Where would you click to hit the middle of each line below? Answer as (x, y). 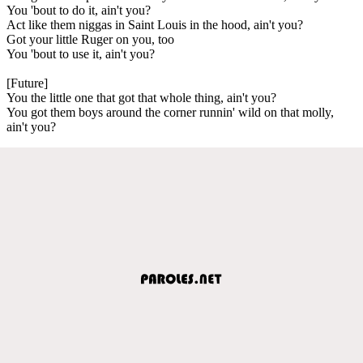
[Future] (27, 83)
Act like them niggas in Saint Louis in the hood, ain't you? (155, 24)
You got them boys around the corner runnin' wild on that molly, (170, 112)
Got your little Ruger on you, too (90, 39)
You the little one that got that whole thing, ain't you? (141, 97)
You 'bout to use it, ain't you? (81, 53)
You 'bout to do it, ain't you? (79, 10)
